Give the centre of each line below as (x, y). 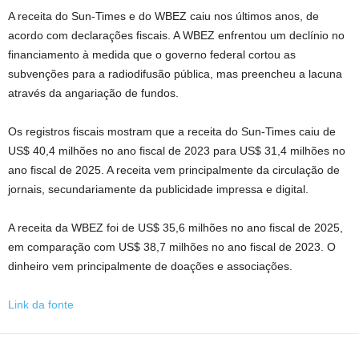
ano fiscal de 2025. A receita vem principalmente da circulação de (174, 169)
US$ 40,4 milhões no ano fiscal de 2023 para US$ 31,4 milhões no (177, 150)
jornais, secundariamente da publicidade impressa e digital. (158, 189)
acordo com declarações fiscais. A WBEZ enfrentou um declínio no (176, 35)
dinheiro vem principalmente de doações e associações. (150, 266)
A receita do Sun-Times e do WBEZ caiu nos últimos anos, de (163, 16)
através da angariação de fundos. (93, 93)
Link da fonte (41, 304)
